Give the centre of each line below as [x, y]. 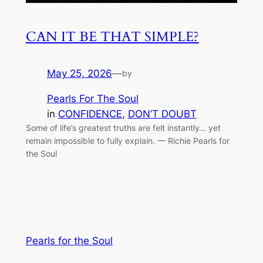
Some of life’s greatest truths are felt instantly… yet [123, 127]
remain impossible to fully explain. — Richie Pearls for [127, 140]
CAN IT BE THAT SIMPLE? [112, 36]
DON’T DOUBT [162, 114]
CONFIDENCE [90, 114]
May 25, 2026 [79, 73]
